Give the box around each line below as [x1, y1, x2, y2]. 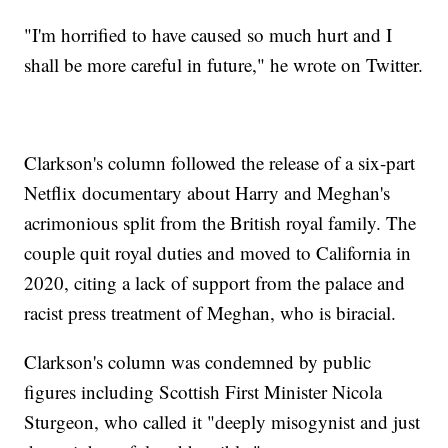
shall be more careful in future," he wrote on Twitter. [24, 52, 424, 78]
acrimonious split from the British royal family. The [24, 210, 417, 236]
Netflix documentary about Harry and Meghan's [24, 180, 391, 206]
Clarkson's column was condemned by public [24, 349, 372, 375]
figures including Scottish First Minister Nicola [24, 379, 383, 405]
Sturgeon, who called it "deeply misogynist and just [24, 409, 421, 435]
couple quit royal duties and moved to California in [24, 240, 412, 266]
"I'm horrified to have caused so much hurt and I [24, 22, 393, 48]
